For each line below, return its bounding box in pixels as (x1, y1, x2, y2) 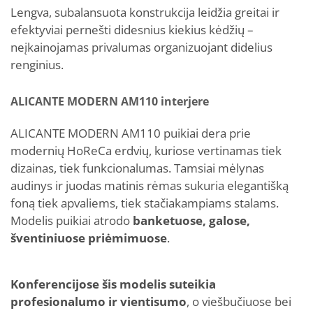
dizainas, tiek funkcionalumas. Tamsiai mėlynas (10, 160, 264, 176)
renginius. (10, 57, 64, 73)
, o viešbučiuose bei (187, 293, 291, 310)
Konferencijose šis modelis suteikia (10, 276, 216, 292)
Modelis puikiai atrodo (10, 212, 133, 228)
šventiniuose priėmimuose (10, 230, 167, 246)
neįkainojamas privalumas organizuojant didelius (10, 39, 272, 55)
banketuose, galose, (133, 212, 250, 228)
